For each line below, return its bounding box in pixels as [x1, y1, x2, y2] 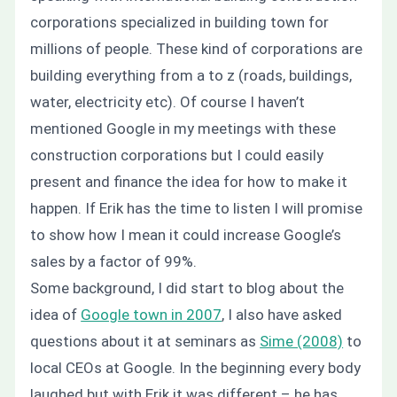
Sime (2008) [260, 331, 344, 350]
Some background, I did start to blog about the [30, 278, 345, 297]
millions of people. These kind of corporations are [30, 39, 363, 58]
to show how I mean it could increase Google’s [30, 225, 342, 244]
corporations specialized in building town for [30, 12, 330, 31]
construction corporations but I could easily [30, 145, 324, 164]
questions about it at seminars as [30, 331, 261, 350]
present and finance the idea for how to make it [30, 172, 348, 191]
